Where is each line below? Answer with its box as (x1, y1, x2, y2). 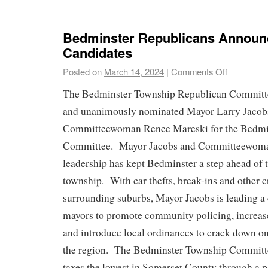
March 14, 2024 (104, 65, 164, 78)
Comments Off (171, 65, 227, 78)
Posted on (63, 65, 102, 78)
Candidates (63, 42, 132, 62)
